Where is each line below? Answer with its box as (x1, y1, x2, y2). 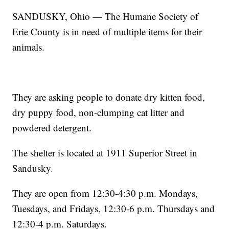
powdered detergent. (12, 121, 92, 134)
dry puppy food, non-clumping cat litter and (12, 106, 185, 119)
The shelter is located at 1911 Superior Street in (12, 146, 198, 159)
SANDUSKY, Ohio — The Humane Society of (12, 10, 199, 23)
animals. (12, 40, 45, 54)
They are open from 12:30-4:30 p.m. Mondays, (12, 187, 198, 200)
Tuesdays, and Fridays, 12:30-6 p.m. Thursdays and (12, 202, 215, 215)
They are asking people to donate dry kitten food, (12, 90, 205, 104)
